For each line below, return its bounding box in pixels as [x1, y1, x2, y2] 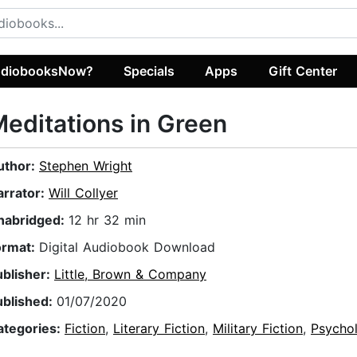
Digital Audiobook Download [39, 239, 215, 256]
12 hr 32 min [69, 212, 146, 229]
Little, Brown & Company [54, 266, 206, 283]
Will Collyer [49, 185, 118, 202]
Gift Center [268, 62, 337, 79]
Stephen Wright [39, 158, 132, 175]
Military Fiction [213, 320, 303, 337]
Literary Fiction [113, 320, 205, 337]
